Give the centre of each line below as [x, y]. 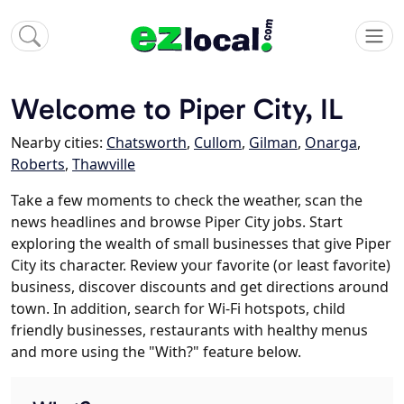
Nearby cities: [59, 143]
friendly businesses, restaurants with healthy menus [189, 331]
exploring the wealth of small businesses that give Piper [201, 244]
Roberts [38, 165]
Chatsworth [147, 143]
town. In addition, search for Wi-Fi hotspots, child [178, 309]
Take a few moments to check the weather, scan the [187, 201]
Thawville [104, 165]
